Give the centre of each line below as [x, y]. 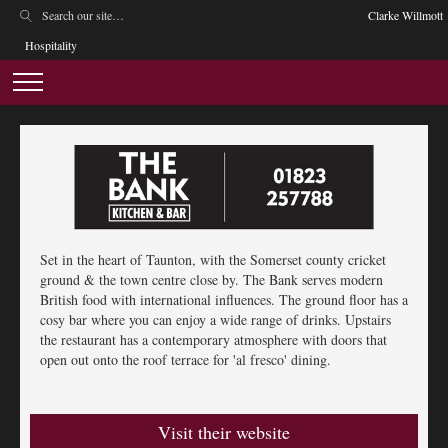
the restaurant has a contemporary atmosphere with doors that [213, 339]
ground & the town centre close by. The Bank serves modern [211, 279]
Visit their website [224, 431]
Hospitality [51, 45]
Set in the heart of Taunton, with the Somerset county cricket [213, 259]
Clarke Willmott [405, 15]
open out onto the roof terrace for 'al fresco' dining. [185, 359]
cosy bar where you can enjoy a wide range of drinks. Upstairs [215, 319]
